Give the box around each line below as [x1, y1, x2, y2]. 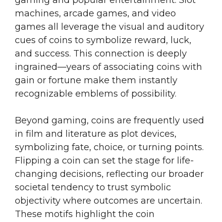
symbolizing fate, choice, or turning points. [15, 142, 204, 153]
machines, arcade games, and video [15, 8, 176, 19]
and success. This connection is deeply [15, 48, 187, 59]
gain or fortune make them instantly [15, 75, 177, 86]
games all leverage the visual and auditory [15, 21, 204, 33]
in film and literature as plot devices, [15, 128, 176, 140]
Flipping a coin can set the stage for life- [15, 155, 194, 166]
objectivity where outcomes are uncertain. [15, 195, 202, 207]
